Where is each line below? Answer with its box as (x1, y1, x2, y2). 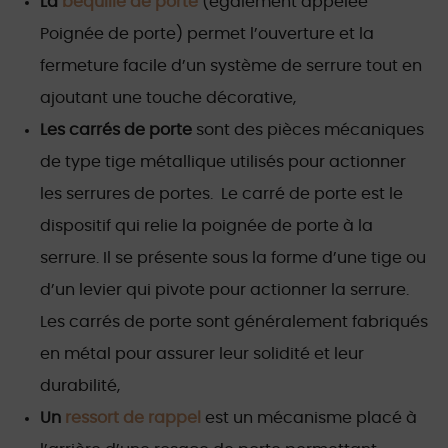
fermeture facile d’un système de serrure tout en (40, 58, 422, 74)
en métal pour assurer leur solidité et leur (40, 346, 364, 362)
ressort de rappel (65, 410, 201, 426)
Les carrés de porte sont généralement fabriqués (40, 314, 428, 330)
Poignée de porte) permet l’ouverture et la (40, 26, 374, 42)
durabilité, (40, 378, 120, 394)
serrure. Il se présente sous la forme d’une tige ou (40, 250, 426, 266)
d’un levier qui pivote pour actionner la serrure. (40, 282, 409, 298)
